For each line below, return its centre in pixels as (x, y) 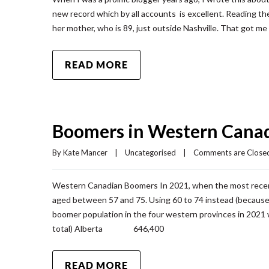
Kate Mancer (85, 153)
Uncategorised (150, 153)
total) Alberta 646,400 (108, 228)
